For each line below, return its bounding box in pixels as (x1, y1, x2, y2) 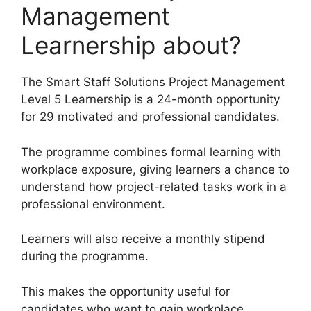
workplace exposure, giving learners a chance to (21, 162, 289, 176)
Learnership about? (21, 31, 242, 60)
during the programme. (21, 249, 149, 264)
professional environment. (21, 196, 165, 211)
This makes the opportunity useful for (21, 284, 230, 299)
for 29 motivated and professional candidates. (21, 110, 280, 124)
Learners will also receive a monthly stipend (21, 232, 265, 246)
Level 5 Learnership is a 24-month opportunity (21, 92, 280, 107)
